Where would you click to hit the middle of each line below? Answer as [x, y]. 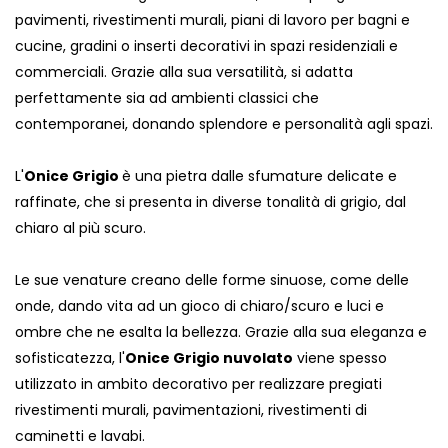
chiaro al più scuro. [80, 228]
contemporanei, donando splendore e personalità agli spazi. [224, 124]
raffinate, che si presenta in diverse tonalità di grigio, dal [210, 202]
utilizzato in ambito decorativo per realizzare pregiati [198, 384]
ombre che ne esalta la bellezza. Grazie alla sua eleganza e [221, 332]
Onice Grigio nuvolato [209, 358]
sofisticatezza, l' [70, 358]
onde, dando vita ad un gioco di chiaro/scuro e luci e [199, 306]
